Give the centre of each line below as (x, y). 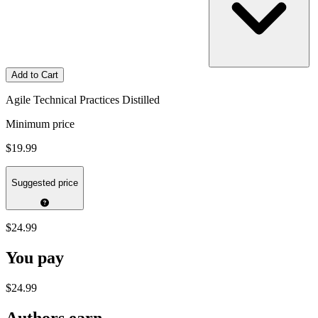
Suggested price (45, 183)
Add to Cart (35, 75)
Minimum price (40, 124)
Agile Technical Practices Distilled (83, 99)
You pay (35, 258)
